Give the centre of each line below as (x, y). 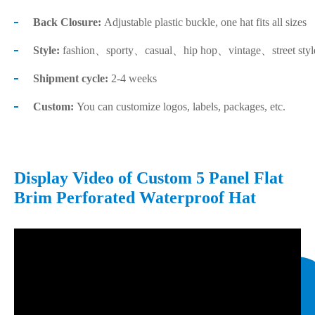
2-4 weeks (133, 78)
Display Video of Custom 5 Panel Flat (149, 178)
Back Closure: (69, 22)
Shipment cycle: (71, 78)
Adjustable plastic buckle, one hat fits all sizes (205, 22)
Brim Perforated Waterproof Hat (135, 197)
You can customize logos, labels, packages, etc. (180, 106)
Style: (46, 50)
